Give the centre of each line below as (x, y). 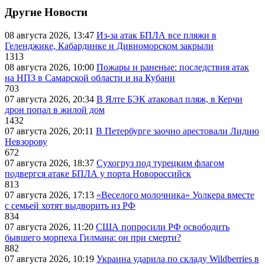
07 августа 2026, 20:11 (50, 131)
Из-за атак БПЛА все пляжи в (156, 35)
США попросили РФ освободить (163, 227)
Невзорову (26, 141)
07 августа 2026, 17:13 (51, 195)
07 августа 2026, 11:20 (50, 227)
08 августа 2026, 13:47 (51, 35)
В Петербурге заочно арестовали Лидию (177, 131)
